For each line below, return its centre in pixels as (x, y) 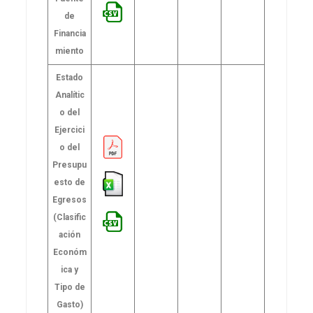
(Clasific (70, 217)
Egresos (70, 200)
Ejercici (70, 130)
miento (70, 51)
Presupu (70, 165)
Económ (70, 252)
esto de (70, 182)
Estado (70, 78)
